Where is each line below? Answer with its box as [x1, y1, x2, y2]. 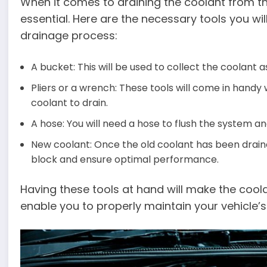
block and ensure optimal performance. [31, 152, 219, 166]
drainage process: [20, 28, 118, 44]
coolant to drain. [31, 95, 108, 110]
